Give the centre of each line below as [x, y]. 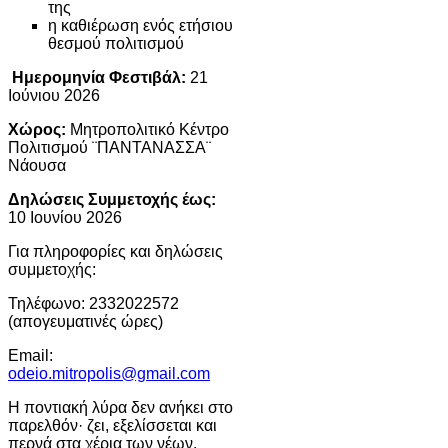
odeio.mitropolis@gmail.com [109, 373]
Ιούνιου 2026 [54, 95]
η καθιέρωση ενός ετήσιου [140, 25]
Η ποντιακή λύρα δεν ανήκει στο [120, 407]
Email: [30, 355]
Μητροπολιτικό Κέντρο [147, 129]
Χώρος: [37, 129]
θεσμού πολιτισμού [116, 43]
